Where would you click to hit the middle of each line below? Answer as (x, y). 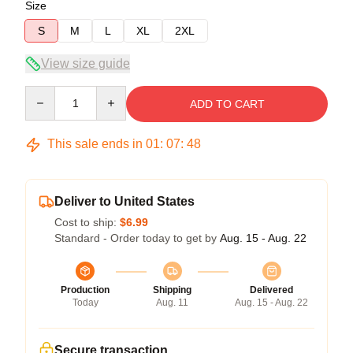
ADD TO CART (227, 104)
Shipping (172, 290)
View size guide (85, 63)
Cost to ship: (87, 222)
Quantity (45, 93)
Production (85, 290)
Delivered (271, 290)
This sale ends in (95, 144)
